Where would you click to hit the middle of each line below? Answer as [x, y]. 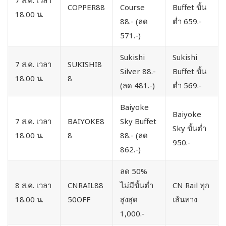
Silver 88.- [138, 71]
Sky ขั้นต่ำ [189, 128]
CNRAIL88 [86, 185]
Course [132, 7]
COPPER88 [86, 7]
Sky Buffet [138, 121]
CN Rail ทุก [191, 185]
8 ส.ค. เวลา [33, 185]
